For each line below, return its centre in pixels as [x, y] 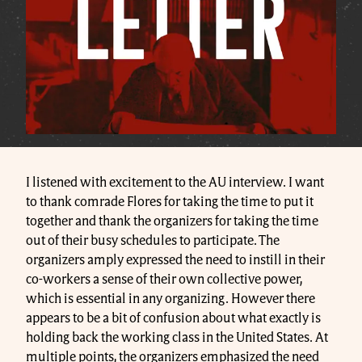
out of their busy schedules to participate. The [153, 240]
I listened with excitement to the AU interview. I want [175, 182]
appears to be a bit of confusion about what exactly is [173, 318]
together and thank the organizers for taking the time [172, 221]
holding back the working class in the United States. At [177, 337]
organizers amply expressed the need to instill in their [175, 260]
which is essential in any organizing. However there [170, 299]
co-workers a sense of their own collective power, [164, 279]
